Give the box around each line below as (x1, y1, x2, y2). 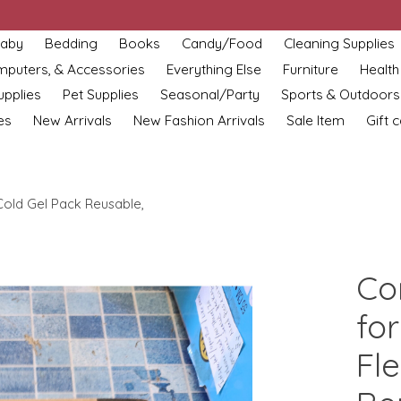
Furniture (283, 60, 339, 78)
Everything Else (166, 60, 262, 78)
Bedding (44, 34, 98, 52)
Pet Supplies (63, 86, 140, 104)
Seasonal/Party (160, 86, 260, 104)
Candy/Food (181, 34, 262, 52)
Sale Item (286, 111, 345, 129)
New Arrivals (32, 111, 112, 129)
